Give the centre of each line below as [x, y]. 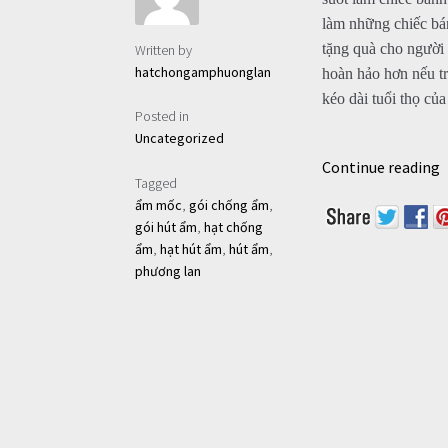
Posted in [161, 116]
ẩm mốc [158, 205]
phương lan [167, 271]
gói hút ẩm [165, 227]
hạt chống [233, 227]
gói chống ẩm [228, 205]
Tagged [155, 183]
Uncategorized [179, 138]
